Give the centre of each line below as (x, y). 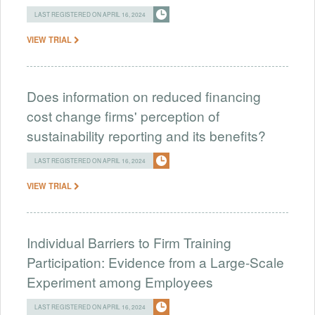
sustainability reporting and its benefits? (146, 135)
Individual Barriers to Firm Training (129, 242)
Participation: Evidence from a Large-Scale (155, 262)
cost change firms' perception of (123, 115)
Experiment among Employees (120, 281)
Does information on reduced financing (144, 96)
